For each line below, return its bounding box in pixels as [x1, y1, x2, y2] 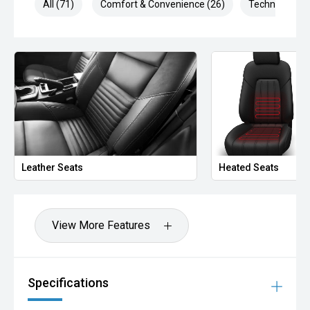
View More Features [52, 219, 150, 232]
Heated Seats [219, 162, 280, 174]
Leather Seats [21, 162, 83, 174]
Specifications [28, 275, 109, 291]
